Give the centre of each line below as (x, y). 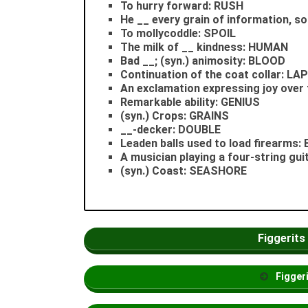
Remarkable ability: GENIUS (190, 102)
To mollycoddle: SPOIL (178, 33)
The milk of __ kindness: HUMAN (204, 47)
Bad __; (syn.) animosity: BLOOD (203, 60)
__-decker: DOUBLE (170, 129)
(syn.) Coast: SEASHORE (184, 170)
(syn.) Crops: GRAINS (175, 115)
